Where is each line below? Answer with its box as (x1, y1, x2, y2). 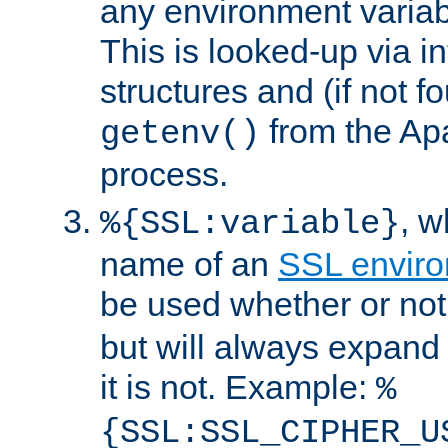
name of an (100, 244, 278, 283)
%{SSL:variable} (100, 204, 400, 243)
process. (100, 154, 228, 193)
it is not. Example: (100, 367, 376, 406)
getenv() (100, 114, 260, 153)
